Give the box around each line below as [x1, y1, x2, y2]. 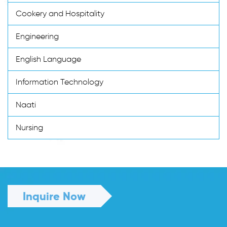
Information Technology [16, 77, 103, 87]
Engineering [16, 31, 59, 41]
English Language [16, 54, 81, 64]
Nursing [16, 122, 43, 132]
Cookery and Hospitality [16, 8, 104, 18]
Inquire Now [23, 188, 86, 203]
